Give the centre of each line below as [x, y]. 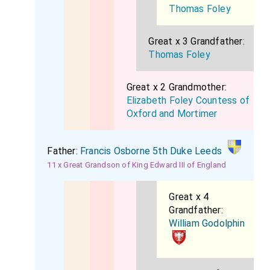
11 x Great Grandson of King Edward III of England [137, 165]
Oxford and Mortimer [172, 114]
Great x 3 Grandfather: [196, 41]
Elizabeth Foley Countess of [188, 100]
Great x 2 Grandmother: [176, 87]
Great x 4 [189, 197]
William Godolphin [207, 223]
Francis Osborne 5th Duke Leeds [151, 151]
